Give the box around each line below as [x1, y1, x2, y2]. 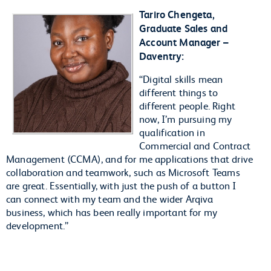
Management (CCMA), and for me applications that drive [6, 151, 253, 165]
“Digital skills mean [139, 71, 223, 85]
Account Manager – [139, 34, 229, 49]
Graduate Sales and [139, 21, 228, 35]
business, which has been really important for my [6, 204, 218, 218]
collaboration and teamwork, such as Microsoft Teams [6, 165, 240, 178]
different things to [139, 85, 218, 99]
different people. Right [139, 98, 235, 112]
